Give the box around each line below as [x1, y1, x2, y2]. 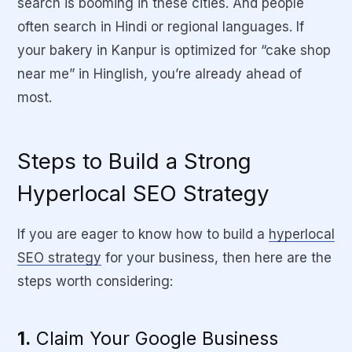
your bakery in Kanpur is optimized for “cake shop [17, 42, 331, 59]
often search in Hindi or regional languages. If [17, 19, 304, 35]
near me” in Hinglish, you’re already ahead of [17, 66, 302, 82]
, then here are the [214, 249, 332, 266]
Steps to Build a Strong [17, 148, 251, 175]
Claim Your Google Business [31, 326, 278, 350]
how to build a [176, 225, 269, 242]
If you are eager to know [17, 225, 176, 242]
